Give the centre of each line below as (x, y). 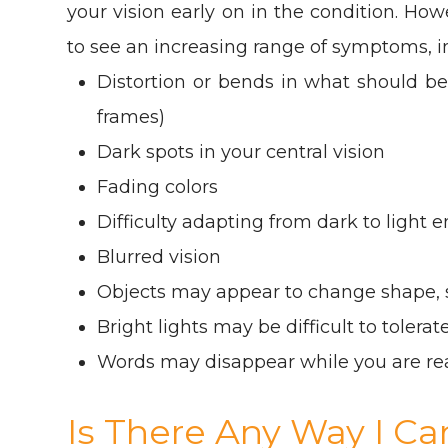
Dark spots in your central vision (241, 151)
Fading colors (158, 186)
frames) (131, 116)
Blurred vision (159, 256)
